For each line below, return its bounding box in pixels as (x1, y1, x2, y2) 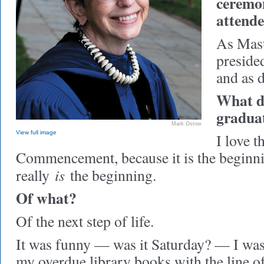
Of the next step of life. (16, 211, 154, 231)
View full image (16, 129, 57, 136)
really (16, 165, 55, 185)
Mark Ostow (171, 121, 202, 127)
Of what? (16, 187, 77, 209)
